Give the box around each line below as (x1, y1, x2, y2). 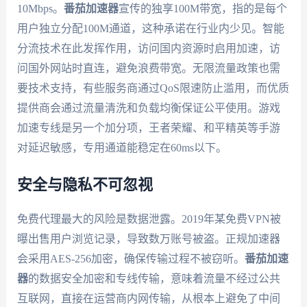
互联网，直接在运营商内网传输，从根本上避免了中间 (16, 293, 280, 305)
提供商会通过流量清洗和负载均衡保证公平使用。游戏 (16, 101, 280, 114)
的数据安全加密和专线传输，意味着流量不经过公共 (27, 273, 280, 285)
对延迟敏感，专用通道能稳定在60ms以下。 (16, 141, 227, 153)
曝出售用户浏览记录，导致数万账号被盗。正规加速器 (16, 233, 280, 245)
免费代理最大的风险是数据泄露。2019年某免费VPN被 (16, 213, 281, 225)
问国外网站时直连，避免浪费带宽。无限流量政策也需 (16, 62, 280, 74)
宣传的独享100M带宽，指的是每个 (118, 2, 287, 14)
